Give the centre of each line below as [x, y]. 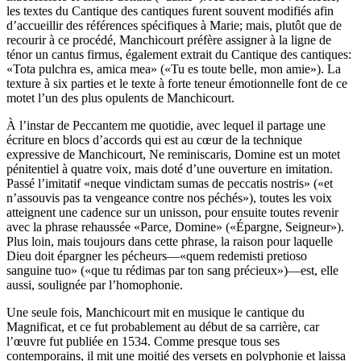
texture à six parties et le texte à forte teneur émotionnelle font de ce [177, 83]
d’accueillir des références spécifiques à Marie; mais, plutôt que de [174, 25]
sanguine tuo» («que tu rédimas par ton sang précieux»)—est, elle [172, 270]
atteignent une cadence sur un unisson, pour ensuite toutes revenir [172, 212]
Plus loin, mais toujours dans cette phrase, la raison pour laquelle [170, 241]
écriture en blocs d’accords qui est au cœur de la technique [154, 140]
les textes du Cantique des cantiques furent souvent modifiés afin [170, 11]
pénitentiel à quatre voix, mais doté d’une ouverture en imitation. [170, 169]
